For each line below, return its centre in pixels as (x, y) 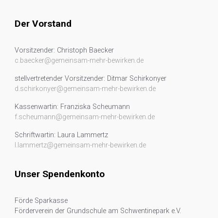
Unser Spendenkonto (60, 174)
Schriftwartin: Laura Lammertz (61, 135)
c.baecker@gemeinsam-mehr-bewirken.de (79, 60)
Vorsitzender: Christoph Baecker (64, 50)
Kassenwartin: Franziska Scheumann (72, 107)
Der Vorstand (43, 23)
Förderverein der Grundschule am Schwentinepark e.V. (98, 211)
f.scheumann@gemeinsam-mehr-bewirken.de (85, 117)
